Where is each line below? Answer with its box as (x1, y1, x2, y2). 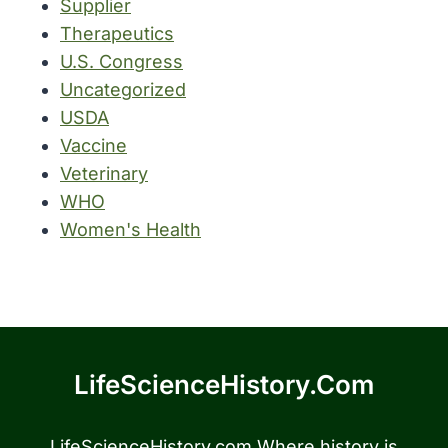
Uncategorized (60, 78, 186, 100)
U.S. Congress (60, 50, 183, 72)
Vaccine (60, 134, 127, 156)
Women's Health (60, 218, 201, 240)
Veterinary (60, 162, 148, 184)
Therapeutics (60, 22, 174, 44)
